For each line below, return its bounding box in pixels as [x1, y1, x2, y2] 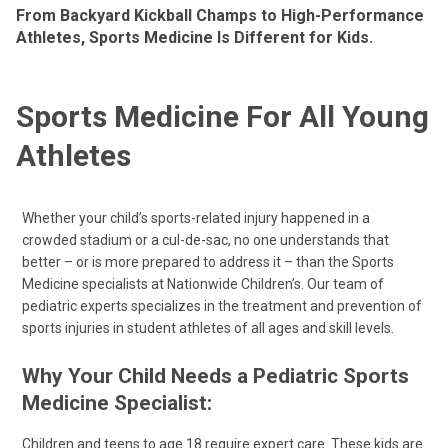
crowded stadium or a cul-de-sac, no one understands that [22, 232, 389, 248]
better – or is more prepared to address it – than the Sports [22, 254, 394, 270]
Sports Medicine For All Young [16, 99, 429, 134]
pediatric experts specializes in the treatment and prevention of [22, 298, 422, 314]
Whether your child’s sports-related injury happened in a [22, 210, 370, 226]
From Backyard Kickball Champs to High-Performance [16, 6, 424, 25]
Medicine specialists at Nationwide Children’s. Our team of [22, 276, 384, 292]
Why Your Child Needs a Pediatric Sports [22, 364, 409, 388]
